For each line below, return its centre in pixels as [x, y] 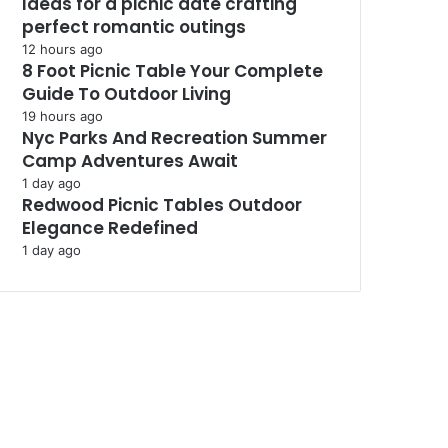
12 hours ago [62, 49]
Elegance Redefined [110, 228]
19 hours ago [62, 116]
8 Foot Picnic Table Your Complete [172, 71]
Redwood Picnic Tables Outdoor [162, 205]
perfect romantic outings [134, 27]
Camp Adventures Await [130, 161]
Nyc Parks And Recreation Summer [174, 138]
